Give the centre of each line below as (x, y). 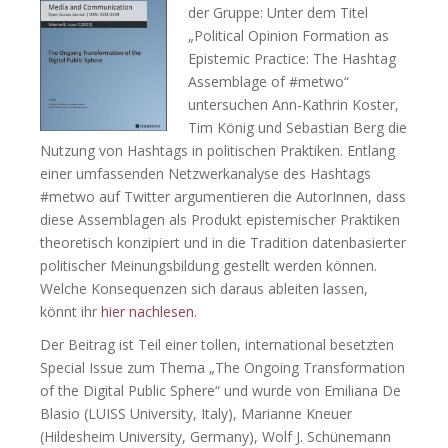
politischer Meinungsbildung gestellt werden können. (208, 265)
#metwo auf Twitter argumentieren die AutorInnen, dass (223, 196)
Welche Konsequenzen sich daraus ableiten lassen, (204, 288)
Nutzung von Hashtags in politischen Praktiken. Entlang (217, 150)
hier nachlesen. (149, 311)
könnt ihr (70, 311)
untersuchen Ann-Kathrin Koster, (293, 104)
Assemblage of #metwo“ (268, 81)
